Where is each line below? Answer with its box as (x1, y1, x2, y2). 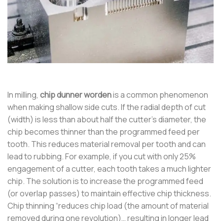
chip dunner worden (40, 89, 111, 101)
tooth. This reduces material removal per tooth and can (7, 139, 206, 150)
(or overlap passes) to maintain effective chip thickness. (7, 188, 211, 199)
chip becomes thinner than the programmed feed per (7, 126, 200, 138)
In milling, (7, 89, 40, 101)
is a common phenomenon (111, 89, 208, 101)
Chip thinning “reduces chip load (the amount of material (7, 200, 209, 212)
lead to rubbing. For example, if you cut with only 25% (7, 151, 196, 162)
